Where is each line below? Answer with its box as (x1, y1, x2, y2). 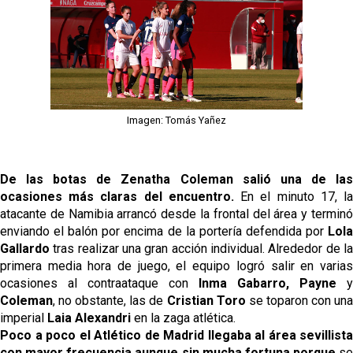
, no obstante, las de (53, 292, 167, 308)
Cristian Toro (166, 292, 246, 308)
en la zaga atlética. (131, 310, 236, 325)
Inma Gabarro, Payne (199, 275, 336, 291)
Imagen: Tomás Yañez (127, 113, 226, 126)
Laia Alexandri (47, 310, 131, 325)
